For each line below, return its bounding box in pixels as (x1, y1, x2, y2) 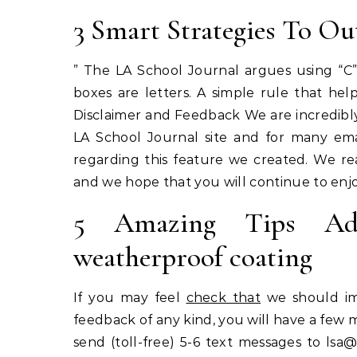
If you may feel (73, 290, 186, 305)
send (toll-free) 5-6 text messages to (73, 335, 326, 350)
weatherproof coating (73, 240, 312, 274)
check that (186, 290, 261, 305)
